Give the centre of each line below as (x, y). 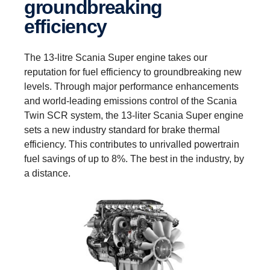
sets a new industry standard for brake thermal (122, 130)
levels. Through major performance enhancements (131, 86)
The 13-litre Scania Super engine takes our (116, 57)
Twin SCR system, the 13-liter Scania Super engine (134, 115)
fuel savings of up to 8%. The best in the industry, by (134, 159)
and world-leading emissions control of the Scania (130, 101)
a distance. (47, 173)
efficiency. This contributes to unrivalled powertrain (132, 144)
